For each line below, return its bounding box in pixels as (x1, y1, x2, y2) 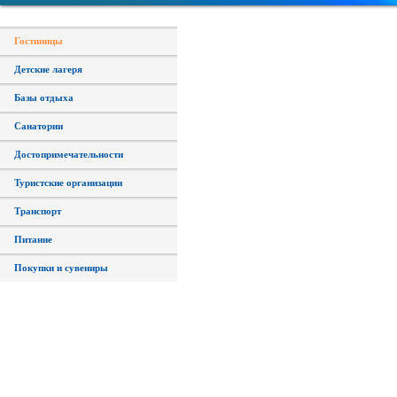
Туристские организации (14, 177, 122, 188)
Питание (14, 234, 52, 245)
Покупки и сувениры (14, 262, 108, 273)
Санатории (14, 121, 63, 131)
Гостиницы (14, 35, 63, 46)
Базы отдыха (14, 92, 74, 103)
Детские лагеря (14, 64, 82, 74)
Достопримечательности (14, 149, 123, 160)
